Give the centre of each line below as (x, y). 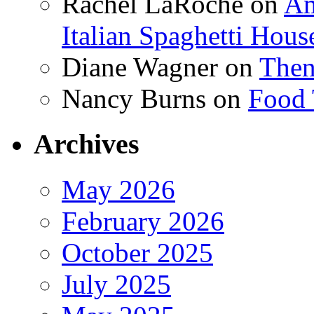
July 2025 (116, 284)
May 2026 (118, 189)
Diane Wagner (140, 67)
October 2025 (137, 252)
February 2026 (143, 221)
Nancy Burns (134, 99)
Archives (87, 144)
